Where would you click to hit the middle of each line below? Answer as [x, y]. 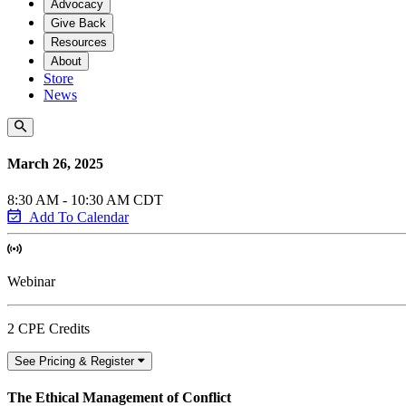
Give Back [78, 23]
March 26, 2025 [55, 164]
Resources [79, 42]
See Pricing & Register [74, 361]
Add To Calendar [79, 217]
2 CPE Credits [48, 328]
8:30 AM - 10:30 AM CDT [85, 199]
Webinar [31, 281]
